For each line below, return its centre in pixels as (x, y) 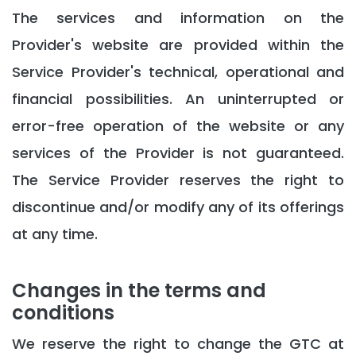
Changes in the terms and (139, 290)
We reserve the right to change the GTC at (178, 344)
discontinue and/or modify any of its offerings (178, 207)
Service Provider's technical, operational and (178, 72)
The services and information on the (178, 18)
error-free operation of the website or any (178, 126)
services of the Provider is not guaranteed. (178, 153)
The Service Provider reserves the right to (178, 180)
